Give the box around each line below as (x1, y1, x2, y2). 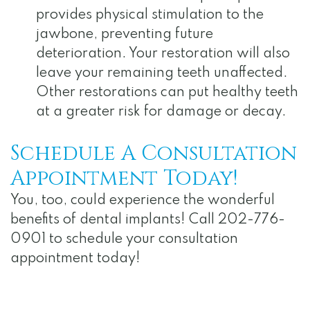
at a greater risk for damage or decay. (36, 105, 286, 120)
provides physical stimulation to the (36, 8, 264, 23)
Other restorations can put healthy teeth (36, 86, 298, 100)
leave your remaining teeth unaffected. (36, 66, 288, 81)
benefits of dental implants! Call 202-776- (10, 213, 285, 228)
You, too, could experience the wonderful (10, 194, 275, 208)
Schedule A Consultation (10, 140, 297, 168)
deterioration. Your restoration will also (36, 47, 290, 62)
